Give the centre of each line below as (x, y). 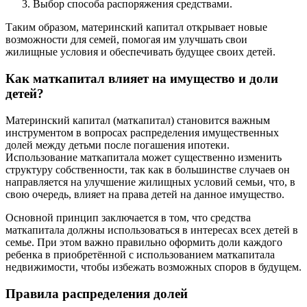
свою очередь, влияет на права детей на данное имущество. (145, 194)
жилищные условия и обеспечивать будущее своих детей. (140, 52)
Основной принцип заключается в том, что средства (128, 217)
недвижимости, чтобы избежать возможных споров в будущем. (153, 267)
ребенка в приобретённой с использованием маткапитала (140, 254)
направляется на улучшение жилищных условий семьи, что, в (150, 182)
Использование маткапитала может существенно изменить (144, 157)
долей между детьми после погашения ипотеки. (118, 145)
